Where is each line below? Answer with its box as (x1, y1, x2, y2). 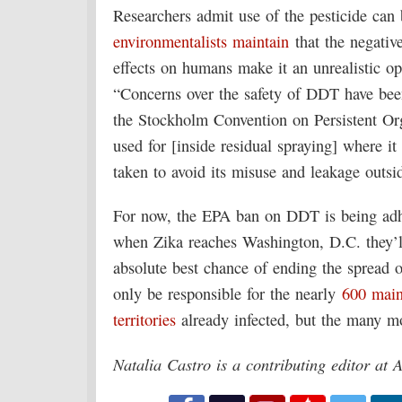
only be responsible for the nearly (113, 283, 342, 304)
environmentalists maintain (113, 31, 289, 52)
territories (113, 309, 176, 330)
